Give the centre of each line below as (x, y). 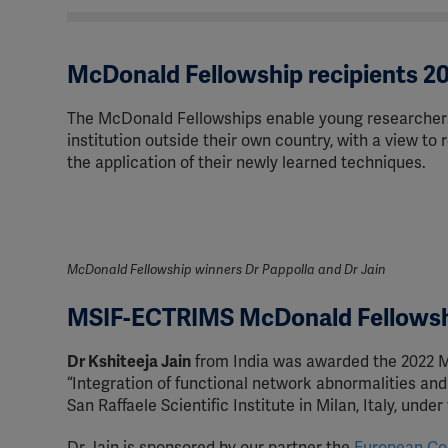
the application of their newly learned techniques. (246, 163)
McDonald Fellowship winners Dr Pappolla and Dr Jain (226, 270)
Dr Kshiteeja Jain (129, 362)
